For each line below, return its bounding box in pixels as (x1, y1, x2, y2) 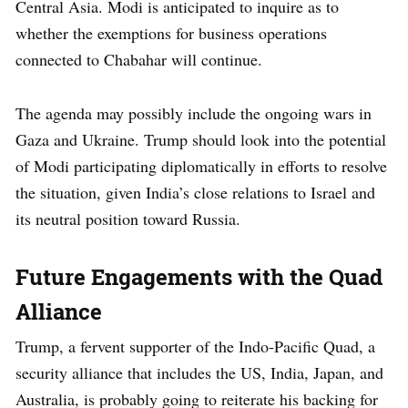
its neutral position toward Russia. (15, 207, 240, 229)
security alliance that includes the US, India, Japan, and (15, 361, 383, 383)
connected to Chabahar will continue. (15, 47, 262, 70)
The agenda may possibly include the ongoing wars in (15, 101, 372, 124)
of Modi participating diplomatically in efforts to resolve (15, 154, 387, 177)
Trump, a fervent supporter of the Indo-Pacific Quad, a (15, 334, 375, 357)
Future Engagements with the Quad (15, 261, 382, 291)
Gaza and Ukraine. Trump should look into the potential (15, 127, 386, 150)
